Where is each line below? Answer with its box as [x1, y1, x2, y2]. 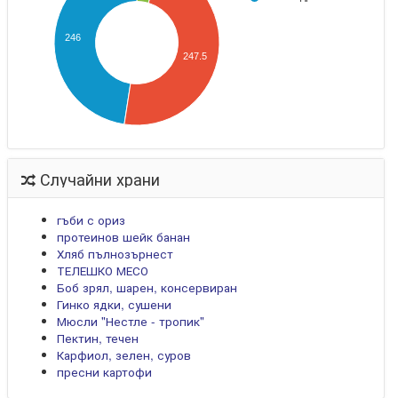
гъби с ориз [57, 211, 126, 228]
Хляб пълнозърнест [57, 245, 174, 262]
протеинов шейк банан [57, 228, 191, 245]
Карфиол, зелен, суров [57, 346, 192, 363]
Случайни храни [36, 167, 161, 190]
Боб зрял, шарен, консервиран [57, 279, 238, 296]
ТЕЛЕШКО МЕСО [57, 262, 149, 279]
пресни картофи [57, 363, 153, 380]
